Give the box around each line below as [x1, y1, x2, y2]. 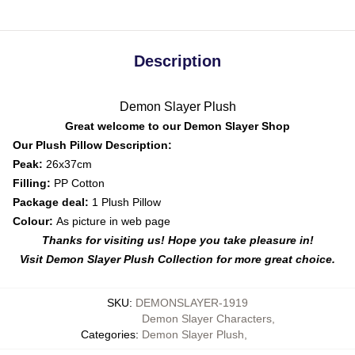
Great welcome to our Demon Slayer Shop [65, 120, 290, 132]
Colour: [13, 215, 56, 227]
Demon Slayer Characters [141, 312, 272, 325]
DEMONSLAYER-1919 [136, 296, 248, 309]
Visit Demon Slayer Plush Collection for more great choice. [20, 253, 335, 265]
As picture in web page [56, 215, 170, 227]
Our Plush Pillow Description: [13, 139, 172, 151]
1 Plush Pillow [92, 196, 161, 208]
